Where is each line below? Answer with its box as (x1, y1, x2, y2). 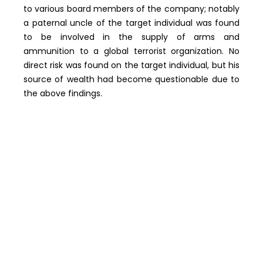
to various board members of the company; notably (23, 3, 240, 15)
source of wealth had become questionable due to (23, 73, 240, 86)
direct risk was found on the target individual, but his (23, 59, 240, 72)
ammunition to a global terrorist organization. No (23, 45, 240, 58)
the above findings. (23, 87, 102, 100)
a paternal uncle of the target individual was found (23, 17, 240, 29)
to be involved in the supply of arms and (23, 31, 240, 43)
